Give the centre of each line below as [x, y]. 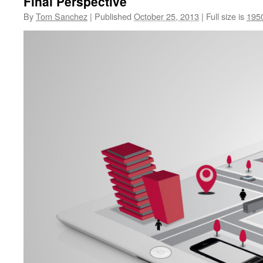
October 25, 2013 [166, 16]
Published [113, 16]
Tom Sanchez [62, 16]
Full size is [225, 16]
